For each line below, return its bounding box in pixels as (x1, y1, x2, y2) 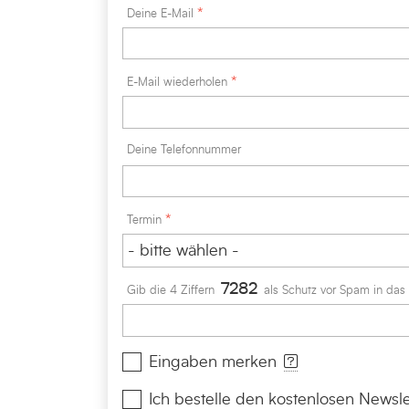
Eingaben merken (148, 353, 277, 371)
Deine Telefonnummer (126, 143, 241, 156)
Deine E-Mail (126, 7, 194, 20)
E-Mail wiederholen (126, 77, 227, 89)
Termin (126, 215, 162, 227)
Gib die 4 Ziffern (126, 285, 218, 298)
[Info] (296, 352, 332, 370)
